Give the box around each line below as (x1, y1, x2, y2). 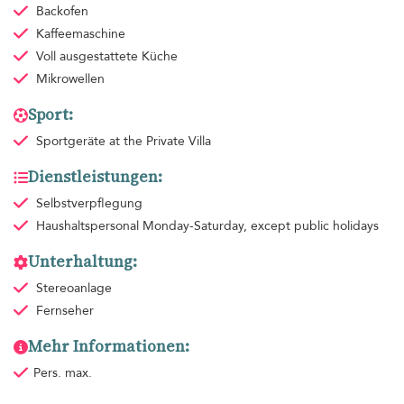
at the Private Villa (108, 133, 211, 151)
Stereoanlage (35, 280, 112, 298)
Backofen (35, 3, 88, 21)
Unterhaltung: (28, 251, 137, 273)
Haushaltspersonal (35, 217, 142, 235)
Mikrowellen (35, 70, 105, 88)
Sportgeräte (35, 133, 109, 151)
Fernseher (35, 302, 94, 320)
